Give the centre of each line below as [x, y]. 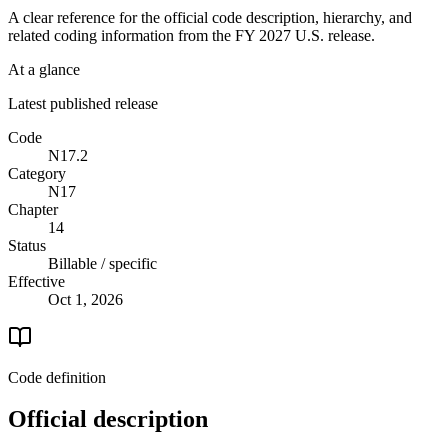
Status [27, 245]
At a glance [44, 69]
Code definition [57, 377]
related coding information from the [121, 35]
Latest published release [83, 103]
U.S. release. [333, 35]
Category [37, 173]
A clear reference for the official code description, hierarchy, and [210, 17]
